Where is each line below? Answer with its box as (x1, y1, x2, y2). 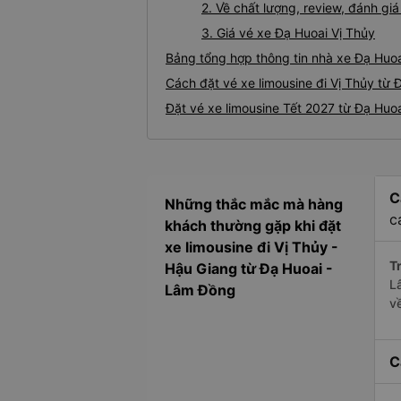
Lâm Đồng (165, 281, 235, 300)
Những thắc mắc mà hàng (165, 195, 343, 214)
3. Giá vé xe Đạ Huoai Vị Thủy (201, 25, 375, 41)
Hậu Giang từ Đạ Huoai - (165, 260, 333, 278)
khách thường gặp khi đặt (165, 217, 341, 235)
